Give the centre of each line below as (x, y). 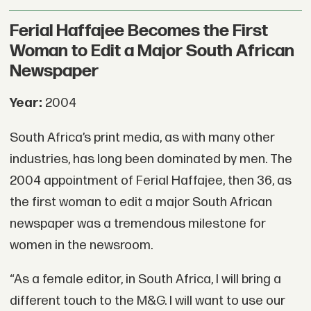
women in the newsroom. (81, 245)
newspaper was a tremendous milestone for (137, 224)
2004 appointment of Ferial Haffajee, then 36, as (150, 180)
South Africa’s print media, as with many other (142, 137)
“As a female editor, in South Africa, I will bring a (145, 280)
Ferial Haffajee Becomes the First (138, 31)
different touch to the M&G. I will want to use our (147, 301)
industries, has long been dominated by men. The (151, 159)
